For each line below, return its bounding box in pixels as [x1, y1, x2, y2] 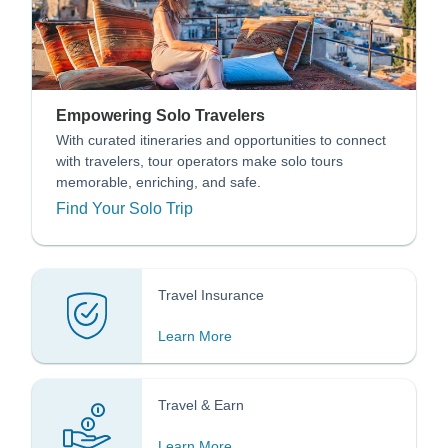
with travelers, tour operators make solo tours [56, 152, 343, 169]
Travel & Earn [158, 396, 244, 413]
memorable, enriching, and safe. [56, 173, 261, 190]
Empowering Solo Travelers [56, 106, 265, 124]
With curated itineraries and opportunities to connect [56, 131, 386, 148]
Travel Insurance [158, 286, 264, 303]
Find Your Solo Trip [56, 199, 193, 217]
